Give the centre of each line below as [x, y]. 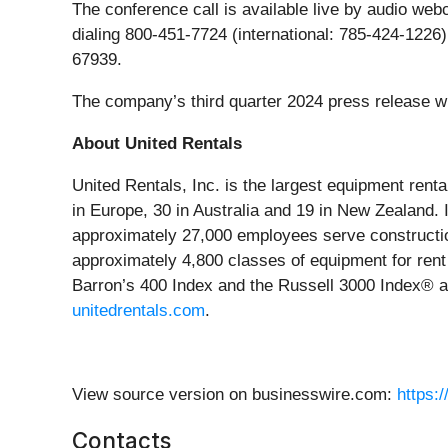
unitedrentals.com [138, 311]
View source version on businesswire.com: [234, 395]
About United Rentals [157, 144]
